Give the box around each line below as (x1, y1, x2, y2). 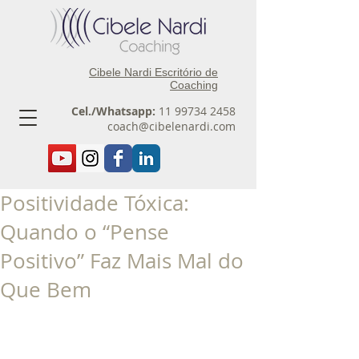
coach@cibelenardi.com (107, 119, 236, 134)
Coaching (170, 79, 218, 91)
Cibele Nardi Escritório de (89, 66, 218, 79)
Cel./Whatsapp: (71, 103, 155, 119)
